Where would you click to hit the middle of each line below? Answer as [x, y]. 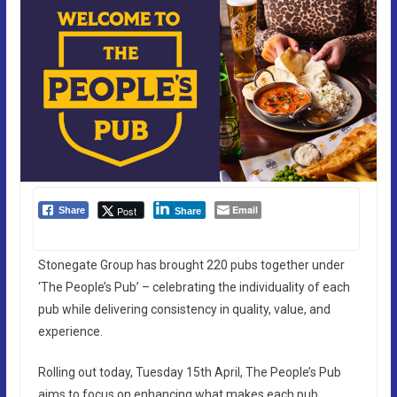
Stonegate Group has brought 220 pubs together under [191, 265]
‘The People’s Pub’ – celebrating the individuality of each [194, 287]
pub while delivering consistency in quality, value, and [184, 309]
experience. [70, 331]
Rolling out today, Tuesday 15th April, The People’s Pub [189, 372]
